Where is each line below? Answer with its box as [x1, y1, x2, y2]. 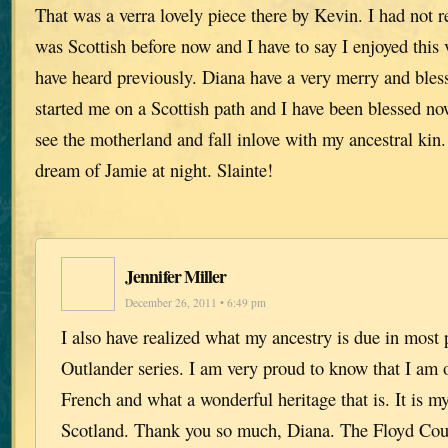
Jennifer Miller [125, 262, 227, 289]
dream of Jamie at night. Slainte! [35, 157, 273, 183]
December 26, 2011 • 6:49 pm [125, 294, 266, 310]
